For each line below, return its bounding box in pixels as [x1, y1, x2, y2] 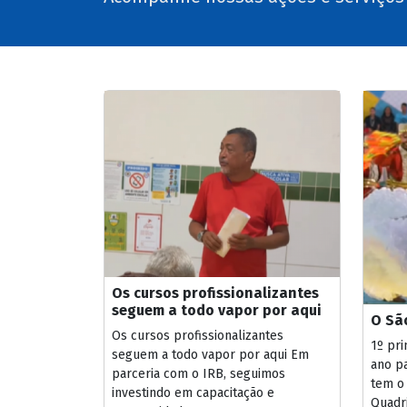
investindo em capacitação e [112, 385, 274, 402]
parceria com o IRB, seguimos [112, 366, 285, 382]
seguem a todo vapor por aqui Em [112, 347, 309, 363]
